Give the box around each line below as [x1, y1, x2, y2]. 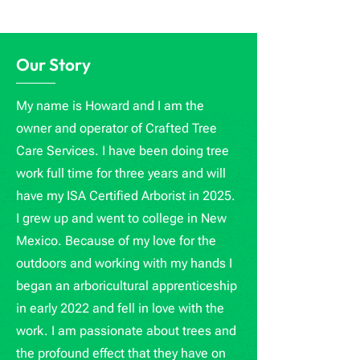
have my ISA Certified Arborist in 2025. [16, 188, 235, 203]
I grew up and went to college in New [16, 211, 227, 226]
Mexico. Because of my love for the [16, 233, 216, 248]
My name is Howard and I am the [16, 98, 204, 113]
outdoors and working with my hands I [16, 256, 232, 271]
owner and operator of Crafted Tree [16, 121, 217, 136]
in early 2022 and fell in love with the [16, 301, 224, 316]
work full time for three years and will [16, 166, 226, 181]
